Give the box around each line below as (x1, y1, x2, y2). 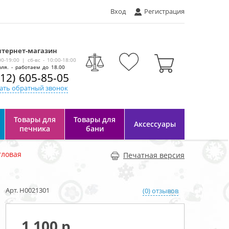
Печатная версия (123, 150, 185, 160)
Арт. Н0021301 (6, 186, 50, 195)
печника (19, 124, 50, 133)
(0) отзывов (143, 186, 178, 195)
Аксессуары (133, 119, 176, 129)
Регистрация (144, 7, 185, 16)
